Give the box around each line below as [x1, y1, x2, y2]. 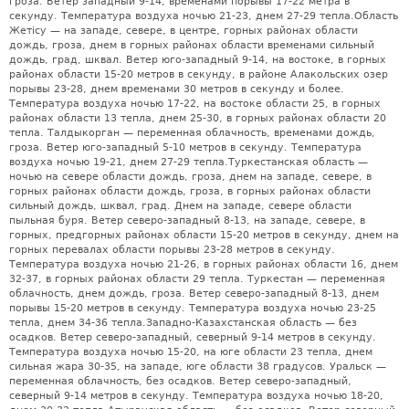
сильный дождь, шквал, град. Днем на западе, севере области [9, 199, 351, 212]
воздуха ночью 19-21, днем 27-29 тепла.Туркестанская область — [9, 155, 368, 168]
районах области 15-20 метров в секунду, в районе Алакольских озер [9, 68, 388, 80]
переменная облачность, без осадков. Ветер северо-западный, [9, 374, 351, 387]
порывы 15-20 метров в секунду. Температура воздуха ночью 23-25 [9, 301, 376, 314]
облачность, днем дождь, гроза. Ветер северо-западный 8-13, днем [9, 287, 379, 299]
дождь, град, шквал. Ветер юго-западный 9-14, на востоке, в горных [9, 53, 386, 66]
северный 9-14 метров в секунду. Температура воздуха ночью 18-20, [9, 389, 383, 402]
